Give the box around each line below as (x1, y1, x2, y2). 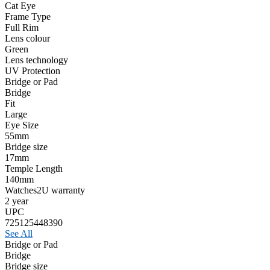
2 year (5, 195, 28, 206)
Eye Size (5, 119, 39, 130)
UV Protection (5, 65, 60, 76)
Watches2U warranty (5, 184, 85, 195)
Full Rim (5, 22, 39, 33)
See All (5, 228, 33, 239)
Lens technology (5, 54, 68, 65)
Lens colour (5, 33, 50, 43)
